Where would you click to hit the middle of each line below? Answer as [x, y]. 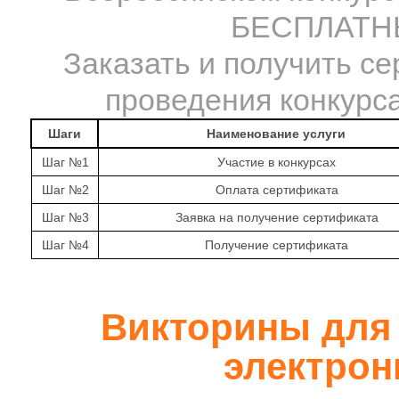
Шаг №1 [65, 162]
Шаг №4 [65, 245]
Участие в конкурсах [277, 162]
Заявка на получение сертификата [277, 217]
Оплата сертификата [277, 190]
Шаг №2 [65, 190]
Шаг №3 [65, 217]
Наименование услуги [276, 134]
